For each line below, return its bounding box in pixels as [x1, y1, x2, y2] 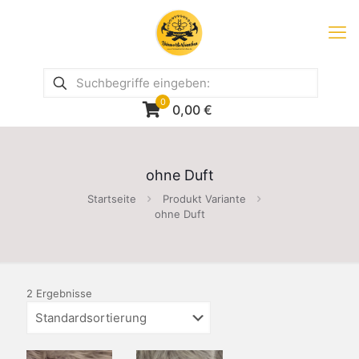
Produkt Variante [162, 192, 246, 205]
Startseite [87, 192, 136, 205]
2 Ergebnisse [26, 287, 92, 300]
